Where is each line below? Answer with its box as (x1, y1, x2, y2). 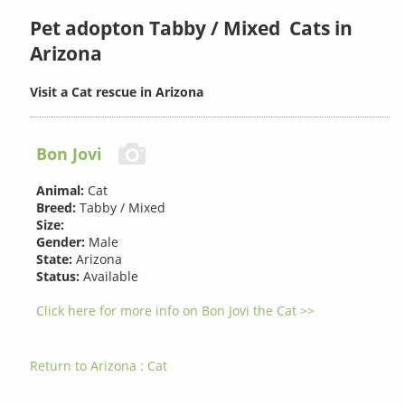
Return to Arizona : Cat (30, 357, 168, 375)
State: (36, 250, 73, 268)
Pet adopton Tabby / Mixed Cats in (30, 14, 353, 41)
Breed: (36, 199, 77, 217)
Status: (36, 268, 80, 286)
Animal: (36, 182, 85, 200)
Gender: (36, 233, 86, 251)
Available (80, 268, 139, 286)
